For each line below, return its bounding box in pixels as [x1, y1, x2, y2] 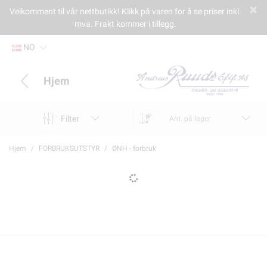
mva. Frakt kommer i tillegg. [74, 18, 176, 29]
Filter [60, 113, 79, 123]
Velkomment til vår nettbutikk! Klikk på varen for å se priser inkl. [9, 6, 241, 16]
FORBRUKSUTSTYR [39, 144, 100, 153]
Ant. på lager [169, 114, 210, 123]
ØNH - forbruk [112, 144, 156, 153]
